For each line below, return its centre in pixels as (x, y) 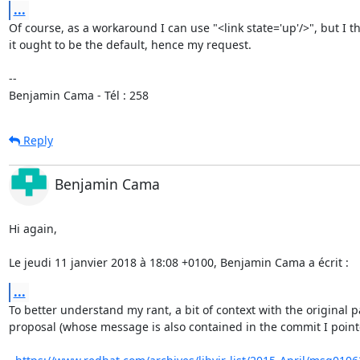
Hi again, (33, 228)
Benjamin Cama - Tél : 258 (78, 95)
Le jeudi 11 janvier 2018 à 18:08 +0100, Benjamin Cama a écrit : (178, 262)
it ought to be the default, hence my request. (130, 44)
